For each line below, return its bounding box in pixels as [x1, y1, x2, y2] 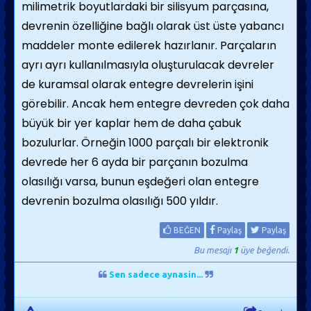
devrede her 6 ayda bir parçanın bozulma [22, 154, 248, 170]
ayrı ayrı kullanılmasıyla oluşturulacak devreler [22, 57, 274, 73]
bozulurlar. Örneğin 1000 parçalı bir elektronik [22, 135, 269, 151]
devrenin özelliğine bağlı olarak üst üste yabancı [22, 18, 284, 34]
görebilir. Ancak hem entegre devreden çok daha [22, 96, 289, 112]
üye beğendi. [238, 245, 289, 255]
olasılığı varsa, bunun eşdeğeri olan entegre [22, 174, 259, 190]
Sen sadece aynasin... [108, 269, 203, 279]
